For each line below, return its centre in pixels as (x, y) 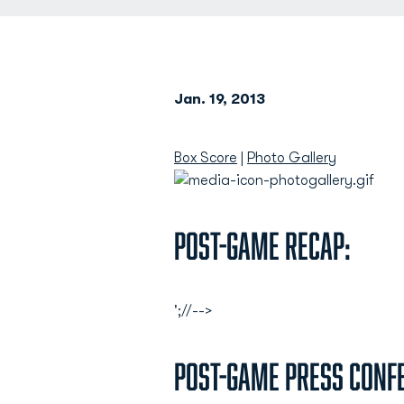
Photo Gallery (292, 158)
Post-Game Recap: (262, 246)
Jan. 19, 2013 (220, 99)
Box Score (206, 158)
